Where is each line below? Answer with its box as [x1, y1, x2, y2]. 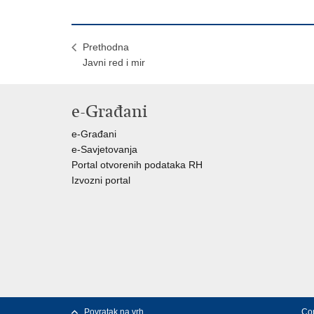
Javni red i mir [83, 57, 145, 69]
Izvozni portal [71, 175, 130, 186]
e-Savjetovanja [71, 144, 137, 156]
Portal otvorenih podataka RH [71, 159, 203, 171]
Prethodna [83, 41, 129, 53]
